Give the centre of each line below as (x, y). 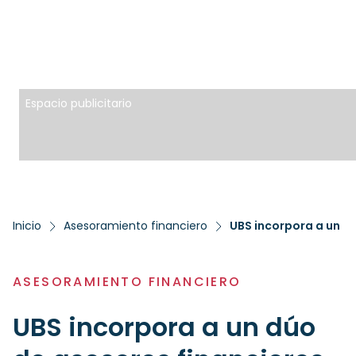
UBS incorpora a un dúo (164, 327)
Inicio (27, 226)
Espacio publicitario (79, 103)
